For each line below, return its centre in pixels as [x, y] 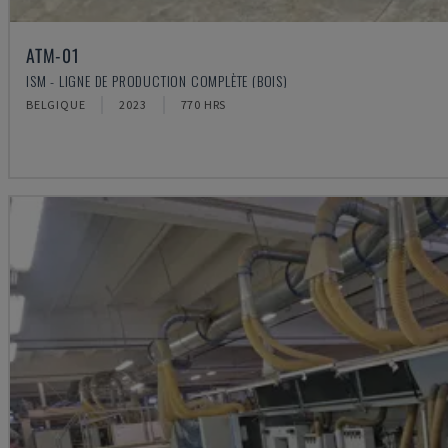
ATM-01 [53, 54]
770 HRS [203, 104]
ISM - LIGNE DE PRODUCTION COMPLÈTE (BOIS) [157, 80]
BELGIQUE [56, 104]
